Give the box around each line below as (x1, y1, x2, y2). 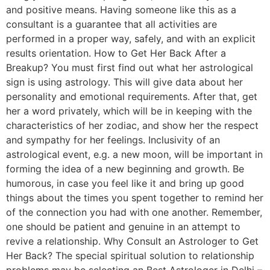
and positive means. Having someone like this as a (6, 3, 236, 16)
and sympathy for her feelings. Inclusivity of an (6, 133, 220, 146)
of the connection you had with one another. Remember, (6, 206, 262, 218)
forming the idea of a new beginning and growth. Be (6, 162, 244, 175)
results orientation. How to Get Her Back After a (6, 46, 226, 59)
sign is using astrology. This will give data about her (6, 75, 243, 88)
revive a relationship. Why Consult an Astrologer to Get (6, 234, 259, 247)
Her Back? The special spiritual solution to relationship (6, 249, 254, 262)
